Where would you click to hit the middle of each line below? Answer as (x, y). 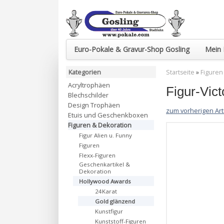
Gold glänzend (115, 201)
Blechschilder (88, 95)
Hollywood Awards (105, 181)
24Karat (106, 191)
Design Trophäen (94, 105)
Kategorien (85, 72)
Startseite (180, 72)
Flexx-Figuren (97, 155)
